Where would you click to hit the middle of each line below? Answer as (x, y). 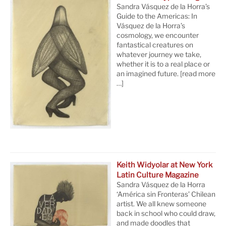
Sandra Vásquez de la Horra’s (163, 7)
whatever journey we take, (159, 55)
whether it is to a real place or (163, 64)
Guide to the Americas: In (157, 16)
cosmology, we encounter (158, 36)
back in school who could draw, (166, 213)
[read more (197, 74)
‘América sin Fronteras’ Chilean (166, 194)
